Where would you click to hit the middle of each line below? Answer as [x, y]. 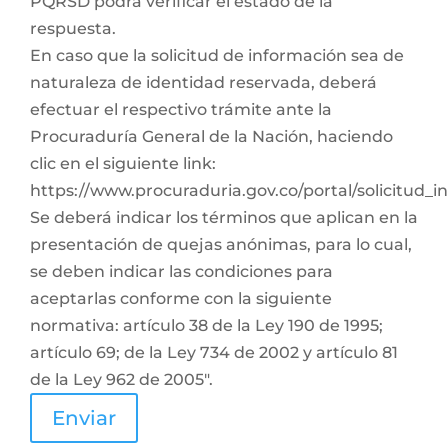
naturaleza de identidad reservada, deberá [203, 82]
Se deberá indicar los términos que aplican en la [224, 217]
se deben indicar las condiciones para [181, 271]
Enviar [84, 418]
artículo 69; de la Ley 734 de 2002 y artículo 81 [214, 352]
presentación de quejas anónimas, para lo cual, [221, 244]
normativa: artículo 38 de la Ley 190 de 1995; [206, 325]
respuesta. [73, 28]
